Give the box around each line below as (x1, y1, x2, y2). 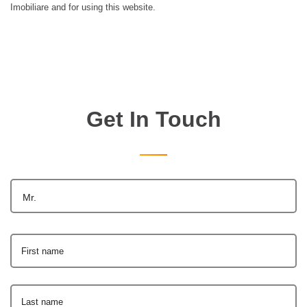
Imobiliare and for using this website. (10, 1, 156, 12)
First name (21, 245, 64, 256)
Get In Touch (86, 106, 221, 132)
